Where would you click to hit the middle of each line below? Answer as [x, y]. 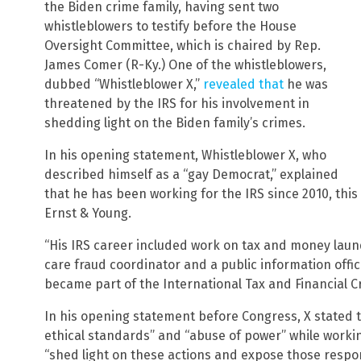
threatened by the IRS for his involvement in [177, 104]
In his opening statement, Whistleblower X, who [185, 156]
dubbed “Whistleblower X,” [124, 85]
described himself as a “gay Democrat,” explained [191, 175]
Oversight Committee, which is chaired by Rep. [183, 46]
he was [306, 85]
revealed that [243, 85]
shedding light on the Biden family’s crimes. [175, 123]
